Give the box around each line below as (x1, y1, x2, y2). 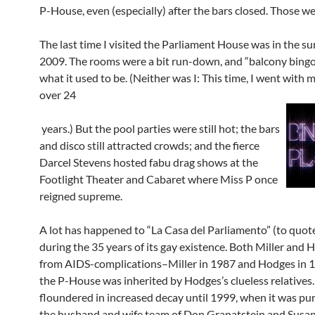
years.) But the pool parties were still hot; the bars (39, 122, 280, 135)
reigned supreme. (39, 189, 124, 202)
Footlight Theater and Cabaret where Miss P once (39, 172, 278, 186)
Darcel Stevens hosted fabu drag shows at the (39, 155, 258, 169)
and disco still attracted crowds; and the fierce (39, 139, 259, 152)
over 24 (39, 88, 76, 101)
